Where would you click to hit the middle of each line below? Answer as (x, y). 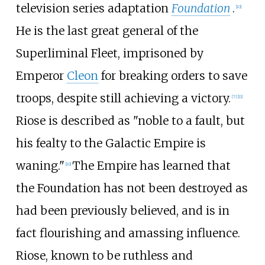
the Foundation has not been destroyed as (132, 188)
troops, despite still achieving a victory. (123, 98)
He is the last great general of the (107, 31)
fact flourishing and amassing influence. (128, 233)
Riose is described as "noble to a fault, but (130, 121)
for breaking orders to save (172, 76)
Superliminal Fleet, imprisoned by (109, 54)
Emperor (41, 76)
